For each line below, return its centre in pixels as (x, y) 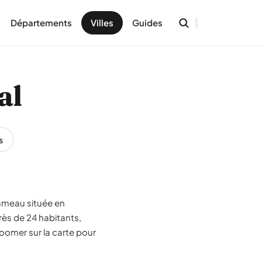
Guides (147, 23)
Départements (41, 23)
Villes (102, 23)
